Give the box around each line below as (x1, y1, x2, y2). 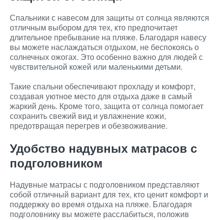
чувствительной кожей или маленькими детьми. (10, 61, 183, 72)
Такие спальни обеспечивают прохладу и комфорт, (10, 81, 195, 92)
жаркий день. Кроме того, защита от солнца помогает (10, 100, 203, 111)
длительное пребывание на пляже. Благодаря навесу (10, 31, 206, 43)
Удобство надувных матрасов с (10, 139, 197, 156)
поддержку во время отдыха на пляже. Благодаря (10, 198, 192, 210)
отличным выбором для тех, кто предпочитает (10, 22, 178, 33)
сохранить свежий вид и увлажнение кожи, (10, 110, 166, 121)
